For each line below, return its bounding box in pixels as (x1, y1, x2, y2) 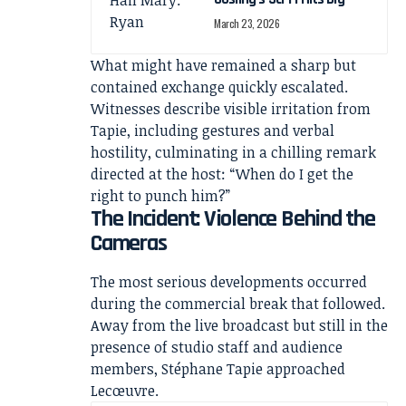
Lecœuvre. (91, 380, 159, 401)
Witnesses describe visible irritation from (91, 99, 371, 120)
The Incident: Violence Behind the (91, 204, 375, 235)
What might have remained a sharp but (91, 55, 356, 76)
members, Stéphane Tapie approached (91, 358, 345, 379)
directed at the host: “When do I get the (91, 164, 353, 185)
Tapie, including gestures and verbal (91, 121, 334, 141)
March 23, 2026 (214, 15, 280, 32)
